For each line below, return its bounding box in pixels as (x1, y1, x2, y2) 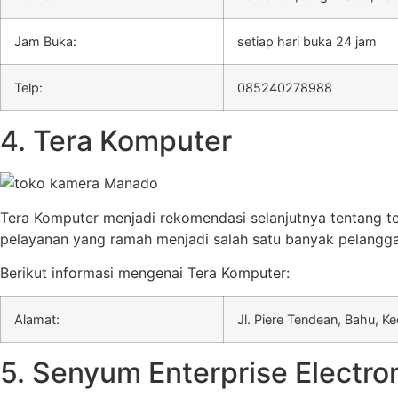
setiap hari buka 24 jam (237, 34, 377, 50)
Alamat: (14, 312, 60, 328)
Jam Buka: (14, 34, 76, 50)
